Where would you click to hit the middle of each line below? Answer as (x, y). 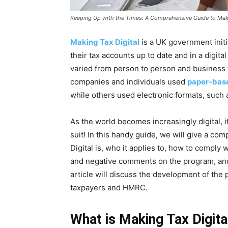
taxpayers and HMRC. (109, 188)
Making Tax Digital (105, 42)
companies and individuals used (129, 82)
